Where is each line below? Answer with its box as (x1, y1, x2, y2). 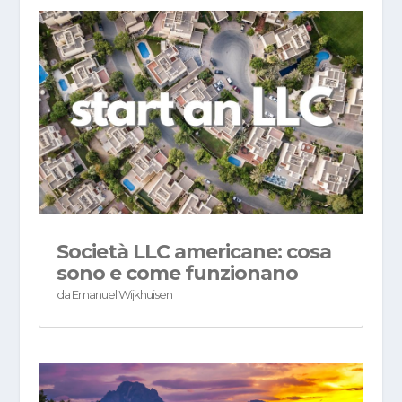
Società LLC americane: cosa (56, 239, 331, 264)
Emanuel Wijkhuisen (71, 286, 172, 301)
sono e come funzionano (56, 260, 298, 285)
